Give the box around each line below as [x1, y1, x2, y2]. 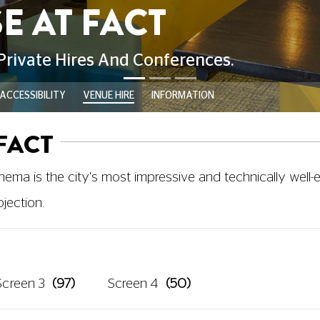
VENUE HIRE [82, 90, 134, 101]
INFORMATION [151, 90, 214, 101]
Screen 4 [107, 276, 159, 291]
